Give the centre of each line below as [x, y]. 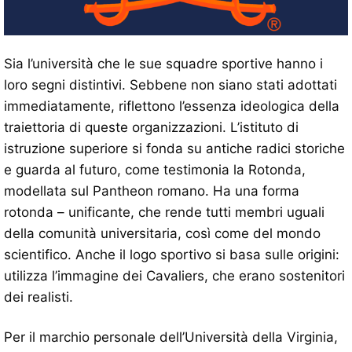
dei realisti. [38, 297]
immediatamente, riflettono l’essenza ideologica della [172, 106]
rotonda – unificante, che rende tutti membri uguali [164, 213]
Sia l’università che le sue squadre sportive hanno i [163, 64]
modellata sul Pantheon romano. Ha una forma [152, 191]
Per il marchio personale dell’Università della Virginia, [171, 337]
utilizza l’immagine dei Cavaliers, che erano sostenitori [174, 276]
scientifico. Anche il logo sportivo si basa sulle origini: [172, 255]
